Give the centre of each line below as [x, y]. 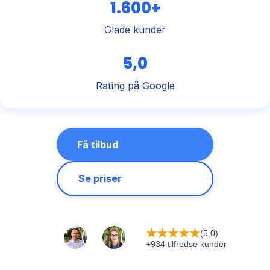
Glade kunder [135, 29]
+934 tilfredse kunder [186, 244]
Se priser [100, 179]
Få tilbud [97, 144]
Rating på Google [135, 85]
